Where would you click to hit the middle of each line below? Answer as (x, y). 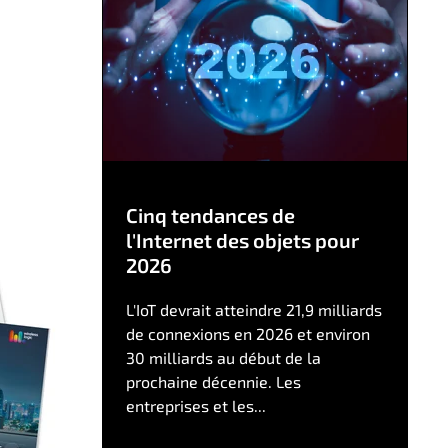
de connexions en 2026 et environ (247, 334)
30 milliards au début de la (223, 358)
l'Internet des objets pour (242, 240)
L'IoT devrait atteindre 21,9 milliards (253, 310)
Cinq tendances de (210, 215)
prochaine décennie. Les (213, 382)
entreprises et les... (195, 406)
